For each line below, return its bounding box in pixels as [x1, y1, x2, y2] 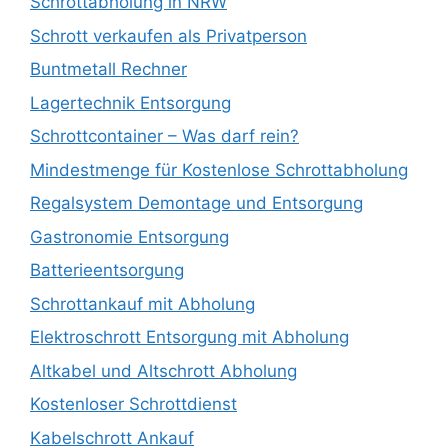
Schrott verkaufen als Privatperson [30, 25, 307, 46]
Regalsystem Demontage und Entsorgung [30, 193, 363, 214]
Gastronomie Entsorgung [30, 226, 229, 247]
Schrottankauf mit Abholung [30, 293, 255, 314]
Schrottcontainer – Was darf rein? [30, 126, 299, 147]
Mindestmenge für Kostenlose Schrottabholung [30, 159, 408, 180]
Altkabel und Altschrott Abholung [30, 360, 297, 381]
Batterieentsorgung [30, 260, 184, 281]
